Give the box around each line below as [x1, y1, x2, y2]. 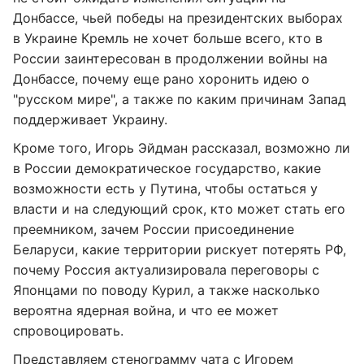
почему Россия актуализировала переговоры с [13, 262, 319, 278]
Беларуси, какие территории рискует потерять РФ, [13, 241, 346, 258]
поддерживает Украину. [13, 111, 167, 128]
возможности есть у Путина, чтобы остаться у [13, 180, 318, 197]
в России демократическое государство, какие [13, 160, 321, 176]
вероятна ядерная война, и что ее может [13, 302, 279, 318]
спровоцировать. [13, 323, 123, 339]
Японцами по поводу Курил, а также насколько [13, 282, 320, 298]
